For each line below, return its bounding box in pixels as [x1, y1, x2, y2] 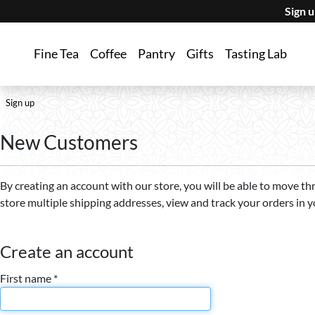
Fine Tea [34, 46, 79, 61]
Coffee [90, 46, 127, 61]
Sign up [6, 96, 34, 108]
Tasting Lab [225, 46, 287, 61]
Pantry [138, 46, 175, 61]
